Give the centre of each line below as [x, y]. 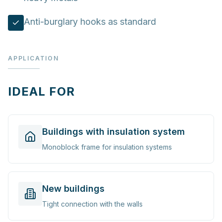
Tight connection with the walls [92, 204]
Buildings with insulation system [113, 132]
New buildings [73, 189]
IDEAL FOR [41, 91]
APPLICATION [33, 58]
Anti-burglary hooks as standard [90, 22]
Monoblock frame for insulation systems [107, 147]
